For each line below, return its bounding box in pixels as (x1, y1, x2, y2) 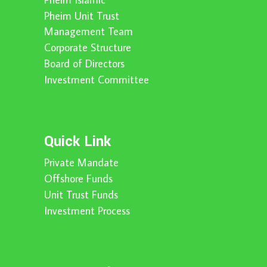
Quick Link (44, 132, 111, 152)
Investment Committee (44, 73, 149, 87)
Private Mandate (44, 156, 119, 170)
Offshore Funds (44, 171, 113, 185)
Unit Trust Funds (44, 187, 118, 201)
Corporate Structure (44, 41, 131, 55)
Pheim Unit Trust (44, 8, 119, 23)
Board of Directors (44, 57, 125, 71)
